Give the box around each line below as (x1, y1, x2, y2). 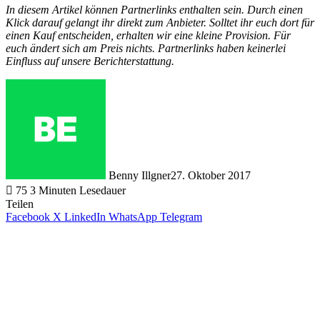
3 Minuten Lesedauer (30, 184, 126, 196)
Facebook (6, 210, 50, 223)
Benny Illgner (109, 169, 171, 181)
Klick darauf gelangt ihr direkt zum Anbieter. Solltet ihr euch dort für (6, 16, 314, 29)
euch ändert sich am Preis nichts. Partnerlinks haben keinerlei (6, 41, 286, 54)
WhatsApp (109, 210, 157, 223)
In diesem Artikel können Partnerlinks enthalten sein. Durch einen (6, 3, 303, 16)
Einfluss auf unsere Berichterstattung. (6, 54, 174, 67)
